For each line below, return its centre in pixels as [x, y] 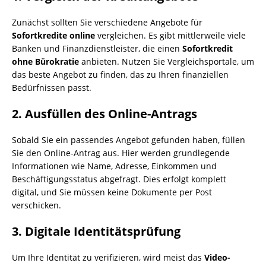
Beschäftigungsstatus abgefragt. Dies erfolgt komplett [119, 179]
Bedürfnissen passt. [52, 88]
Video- [217, 257]
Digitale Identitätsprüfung [103, 231]
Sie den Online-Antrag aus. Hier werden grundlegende [121, 153]
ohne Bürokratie [45, 61]
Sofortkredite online [53, 35]
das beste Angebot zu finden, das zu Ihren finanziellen [120, 75]
